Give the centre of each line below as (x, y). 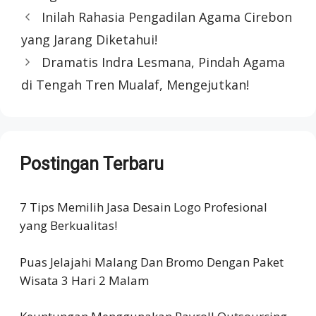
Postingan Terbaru (92, 164)
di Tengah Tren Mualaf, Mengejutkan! (135, 85)
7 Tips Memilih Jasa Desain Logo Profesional (144, 207)
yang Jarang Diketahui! (89, 39)
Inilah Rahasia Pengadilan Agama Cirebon (166, 17)
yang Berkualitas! (68, 225)
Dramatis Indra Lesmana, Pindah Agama (163, 62)
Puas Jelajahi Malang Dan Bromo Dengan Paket (152, 262)
